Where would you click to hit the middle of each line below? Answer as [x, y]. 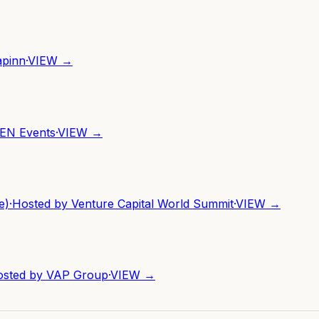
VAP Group [77, 275]
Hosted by [42, 204]
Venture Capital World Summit [152, 204]
